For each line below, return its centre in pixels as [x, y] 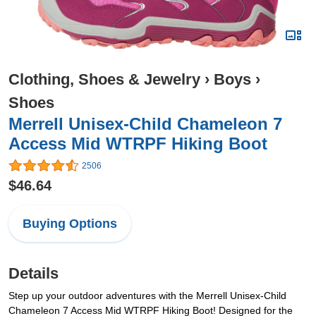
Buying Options [70, 224]
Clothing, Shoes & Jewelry [104, 79]
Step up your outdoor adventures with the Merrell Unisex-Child [147, 296]
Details [34, 274]
